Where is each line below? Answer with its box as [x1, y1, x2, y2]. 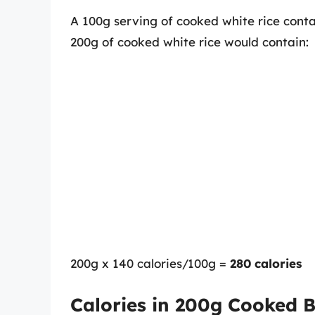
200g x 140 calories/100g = [70, 256, 230, 271]
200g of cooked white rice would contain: [70, 34, 309, 49]
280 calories [230, 256, 302, 271]
